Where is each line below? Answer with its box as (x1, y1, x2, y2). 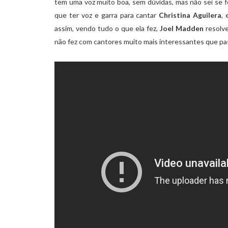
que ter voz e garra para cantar (54, 11, 159, 20)
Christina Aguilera (159, 11, 222, 20)
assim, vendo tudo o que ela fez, (54, 24, 160, 33)
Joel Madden (160, 24, 204, 33)
